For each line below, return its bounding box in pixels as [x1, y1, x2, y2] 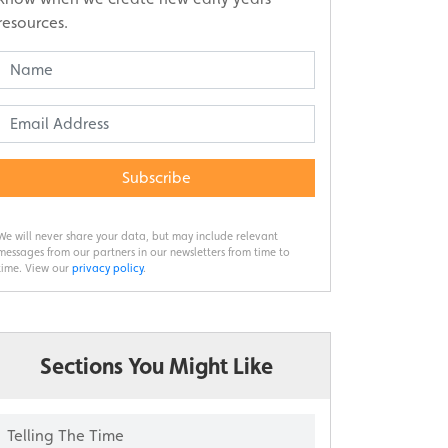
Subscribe [121, 167, 191, 187]
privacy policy [72, 260, 143, 275]
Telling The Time [7, 425, 124, 445]
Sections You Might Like [39, 352, 273, 379]
